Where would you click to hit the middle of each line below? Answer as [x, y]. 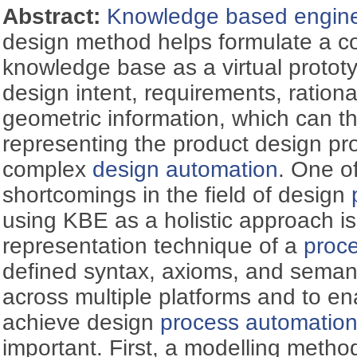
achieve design [82, 322]
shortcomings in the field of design [177, 194]
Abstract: [55, 16]
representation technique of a [153, 245]
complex [48, 169]
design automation [186, 169]
